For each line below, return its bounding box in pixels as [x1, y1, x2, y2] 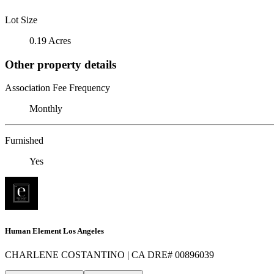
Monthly [29, 103, 62, 114]
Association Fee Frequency [5, 83, 110, 94]
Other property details [5, 57, 116, 71]
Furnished [5, 135, 43, 146]
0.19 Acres [29, 35, 71, 46]
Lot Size [5, 14, 37, 25]
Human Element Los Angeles [5, 226, 104, 235]
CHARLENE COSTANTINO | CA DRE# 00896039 [5, 249, 214, 260]
